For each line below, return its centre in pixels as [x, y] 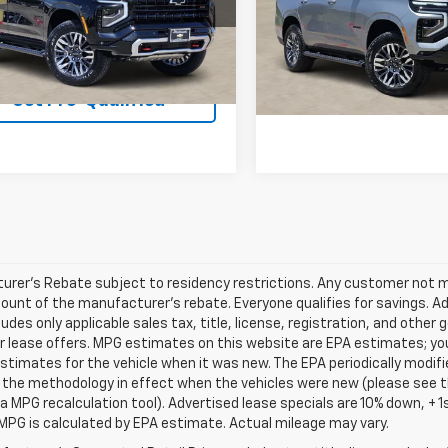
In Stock [308, 53]
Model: [296, 12]
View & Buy [103, 46]
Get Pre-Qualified [88, 100]
